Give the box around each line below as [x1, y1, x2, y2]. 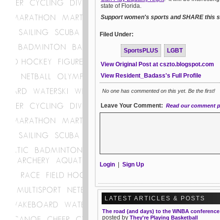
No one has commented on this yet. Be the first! [102, 87, 215, 94]
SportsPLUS [124, 47, 158, 54]
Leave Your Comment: [101, 102, 163, 109]
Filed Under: [100, 30, 134, 38]
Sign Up [122, 161, 144, 168]
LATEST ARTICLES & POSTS [105, 194, 205, 202]
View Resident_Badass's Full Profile [101, 72, 201, 79]
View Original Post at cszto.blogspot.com [101, 60, 214, 68]
